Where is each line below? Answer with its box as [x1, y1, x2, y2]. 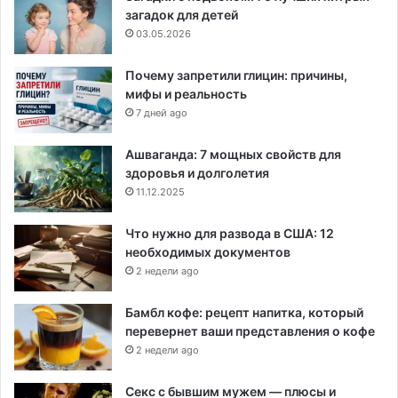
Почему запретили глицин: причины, [125, 68, 347, 84]
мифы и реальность [125, 86, 247, 102]
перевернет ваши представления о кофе [125, 323, 375, 339]
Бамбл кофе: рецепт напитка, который [125, 305, 363, 321]
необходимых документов [125, 244, 291, 260]
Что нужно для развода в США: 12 [125, 226, 334, 242]
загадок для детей [125, 7, 238, 23]
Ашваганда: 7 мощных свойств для [125, 147, 341, 163]
